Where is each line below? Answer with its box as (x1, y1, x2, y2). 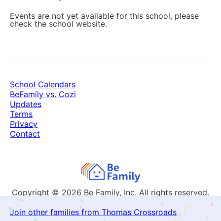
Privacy (10, 119, 37, 129)
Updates (10, 99, 41, 109)
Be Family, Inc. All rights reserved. (84, 187, 209, 197)
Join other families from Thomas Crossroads (10, 207, 177, 217)
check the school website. (10, 19, 107, 29)
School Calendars (10, 79, 75, 89)
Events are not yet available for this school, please (10, 11, 199, 21)
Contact (10, 129, 40, 139)
